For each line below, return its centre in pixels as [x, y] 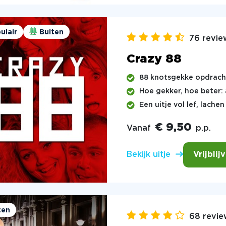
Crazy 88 [154, 59]
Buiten [51, 32]
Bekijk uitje [148, 155]
